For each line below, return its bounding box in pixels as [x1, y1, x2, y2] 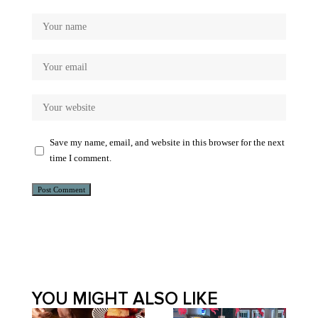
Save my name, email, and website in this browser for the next [50, 137, 285, 148]
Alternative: [32, 202, 75, 212]
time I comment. [50, 153, 111, 163]
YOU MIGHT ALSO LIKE [32, 288, 218, 309]
